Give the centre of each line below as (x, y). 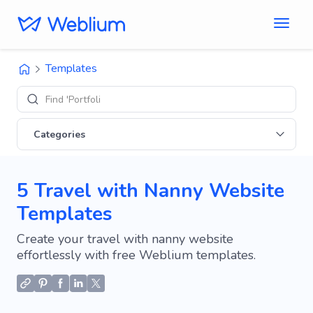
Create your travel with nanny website (125, 239)
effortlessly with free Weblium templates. (136, 255)
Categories (59, 134)
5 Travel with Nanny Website (151, 191)
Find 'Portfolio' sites (89, 99)
